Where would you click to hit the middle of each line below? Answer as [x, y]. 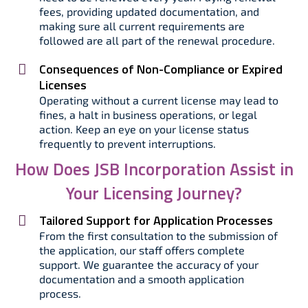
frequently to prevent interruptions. [128, 143]
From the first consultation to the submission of [158, 235]
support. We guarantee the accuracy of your [149, 264]
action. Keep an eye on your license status [144, 129]
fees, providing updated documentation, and [149, 11]
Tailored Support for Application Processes [156, 220]
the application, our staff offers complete [142, 250]
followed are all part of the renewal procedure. [157, 40]
